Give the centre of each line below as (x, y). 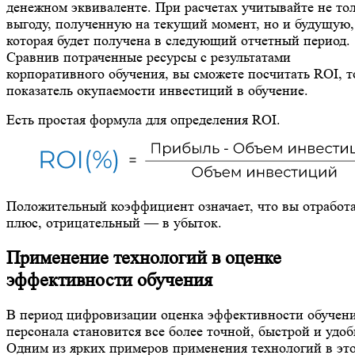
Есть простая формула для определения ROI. (143, 119)
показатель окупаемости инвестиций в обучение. (159, 90)
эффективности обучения (109, 280)
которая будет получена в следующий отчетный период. (178, 40)
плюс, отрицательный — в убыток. (114, 222)
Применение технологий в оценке (144, 258)
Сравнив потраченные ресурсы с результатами (149, 57)
